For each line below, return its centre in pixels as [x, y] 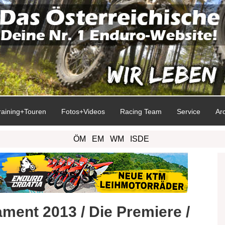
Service [189, 111]
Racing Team [141, 111]
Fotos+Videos [83, 111]
